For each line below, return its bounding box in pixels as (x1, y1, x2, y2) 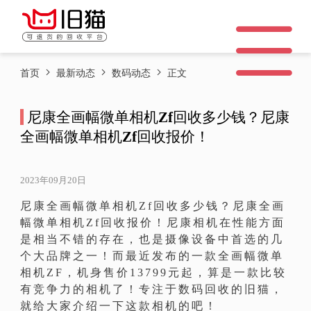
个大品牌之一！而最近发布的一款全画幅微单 (20, 249, 285, 262)
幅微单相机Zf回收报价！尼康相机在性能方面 (20, 216, 286, 228)
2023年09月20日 (20, 175, 87, 185)
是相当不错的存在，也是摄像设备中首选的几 (20, 233, 285, 245)
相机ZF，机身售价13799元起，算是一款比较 (20, 266, 287, 278)
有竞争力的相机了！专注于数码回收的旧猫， (20, 283, 285, 295)
